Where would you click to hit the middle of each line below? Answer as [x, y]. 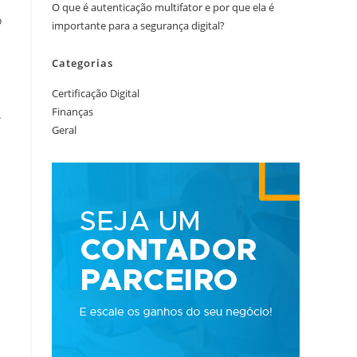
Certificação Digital [96, 93]
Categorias [82, 63]
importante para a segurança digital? [138, 25]
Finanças [73, 111]
